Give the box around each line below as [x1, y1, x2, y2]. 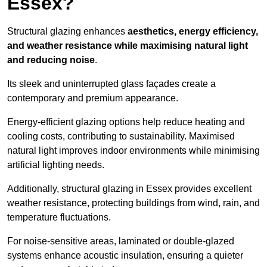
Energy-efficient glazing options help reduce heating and [7, 117, 245, 128]
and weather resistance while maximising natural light [7, 41, 248, 51]
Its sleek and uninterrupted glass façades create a [7, 79, 216, 89]
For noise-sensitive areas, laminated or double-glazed [7, 236, 234, 247]
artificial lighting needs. [7, 160, 104, 170]
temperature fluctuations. [7, 212, 111, 223]
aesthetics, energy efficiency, [128, 26, 258, 37]
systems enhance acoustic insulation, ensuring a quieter [7, 250, 243, 261]
